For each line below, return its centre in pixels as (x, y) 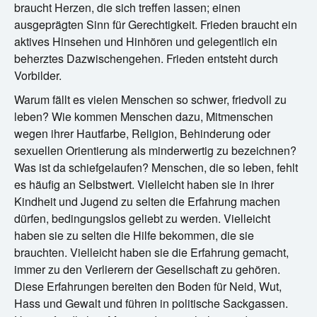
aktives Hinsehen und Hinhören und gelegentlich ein (146, 41)
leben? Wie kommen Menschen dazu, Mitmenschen (144, 116)
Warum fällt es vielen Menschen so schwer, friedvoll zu (150, 99)
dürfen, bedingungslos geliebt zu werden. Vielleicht (142, 218)
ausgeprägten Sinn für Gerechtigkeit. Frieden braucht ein (156, 24)
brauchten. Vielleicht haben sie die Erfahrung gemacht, (151, 252)
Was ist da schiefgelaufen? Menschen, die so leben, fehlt (156, 167)
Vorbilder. (38, 75)
